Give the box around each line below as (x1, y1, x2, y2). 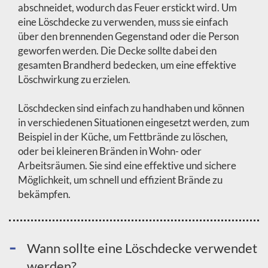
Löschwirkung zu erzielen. (18, 73, 130, 86)
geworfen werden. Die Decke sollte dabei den (18, 44, 217, 57)
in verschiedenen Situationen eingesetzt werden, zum (18, 116, 249, 129)
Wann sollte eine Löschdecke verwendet (27, 240, 257, 256)
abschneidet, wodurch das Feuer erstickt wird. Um (18, 1, 237, 14)
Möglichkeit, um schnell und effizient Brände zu (18, 173, 223, 186)
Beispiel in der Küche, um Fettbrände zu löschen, (18, 130, 228, 143)
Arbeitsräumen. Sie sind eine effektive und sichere (18, 159, 236, 172)
